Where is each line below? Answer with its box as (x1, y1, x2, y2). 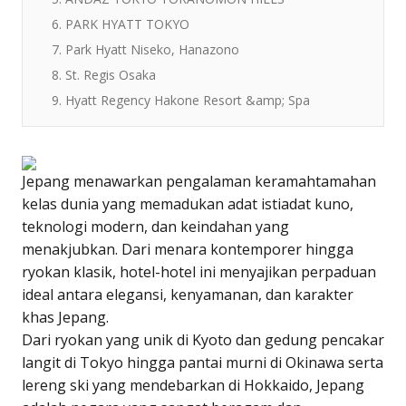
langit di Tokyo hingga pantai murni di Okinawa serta (22, 352, 383, 372)
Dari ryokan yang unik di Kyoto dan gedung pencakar (22, 329, 384, 350)
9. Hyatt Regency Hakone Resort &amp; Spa (52, 91, 310, 109)
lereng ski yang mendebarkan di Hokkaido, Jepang (22, 374, 364, 395)
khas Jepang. (22, 306, 109, 327)
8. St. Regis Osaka (52, 65, 156, 83)
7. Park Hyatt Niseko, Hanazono (52, 40, 239, 58)
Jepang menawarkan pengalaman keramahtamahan (22, 170, 376, 191)
